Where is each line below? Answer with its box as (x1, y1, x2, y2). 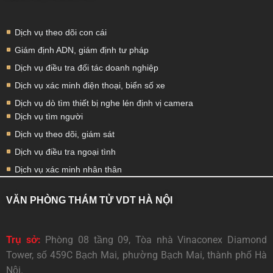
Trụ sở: (6, 233, 46, 246)
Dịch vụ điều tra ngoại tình (14, 146, 116, 157)
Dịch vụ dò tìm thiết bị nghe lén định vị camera (14, 97, 193, 108)
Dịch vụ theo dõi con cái (14, 27, 107, 37)
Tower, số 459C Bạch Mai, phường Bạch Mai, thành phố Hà (6, 249, 267, 261)
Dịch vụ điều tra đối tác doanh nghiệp (14, 62, 158, 73)
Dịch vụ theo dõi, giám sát (14, 129, 115, 139)
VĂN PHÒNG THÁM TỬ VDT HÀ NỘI (6, 194, 172, 205)
